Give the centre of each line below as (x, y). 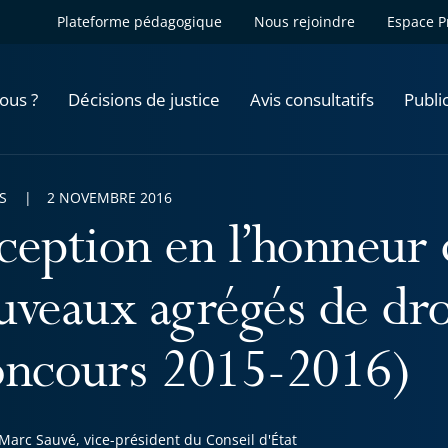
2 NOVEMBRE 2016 (109, 197)
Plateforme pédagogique (139, 21)
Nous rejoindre (304, 21)
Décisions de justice (144, 99)
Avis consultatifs (312, 99)
